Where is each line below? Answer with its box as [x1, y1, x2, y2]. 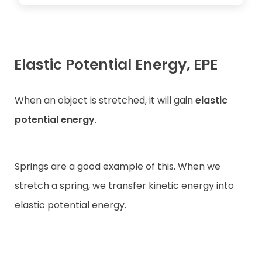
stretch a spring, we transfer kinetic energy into [15, 178, 234, 192]
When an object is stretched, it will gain [15, 94, 195, 108]
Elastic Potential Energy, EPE [14, 54, 218, 75]
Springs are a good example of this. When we [15, 159, 220, 173]
